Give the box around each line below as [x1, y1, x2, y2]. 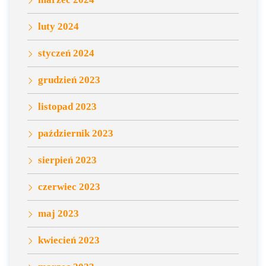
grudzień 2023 [38, 74, 100, 85]
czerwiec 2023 [38, 181, 100, 192]
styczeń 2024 [38, 47, 94, 59]
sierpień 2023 [38, 154, 97, 166]
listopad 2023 [38, 101, 97, 112]
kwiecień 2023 [38, 235, 100, 246]
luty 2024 [38, 21, 79, 32]
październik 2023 [38, 128, 113, 139]
